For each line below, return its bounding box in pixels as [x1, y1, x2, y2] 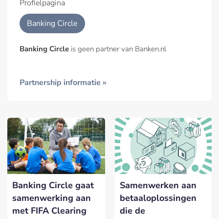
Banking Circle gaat [12, 179, 94, 191]
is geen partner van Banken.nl [69, 44, 166, 54]
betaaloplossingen [120, 192, 197, 204]
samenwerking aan [12, 192, 91, 204]
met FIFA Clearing [12, 204, 87, 217]
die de [120, 204, 145, 217]
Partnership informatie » [20, 77, 107, 88]
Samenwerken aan [120, 179, 197, 191]
